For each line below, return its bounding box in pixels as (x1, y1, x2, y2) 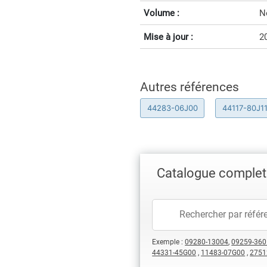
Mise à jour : (144, 31, 194, 42)
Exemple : (152, 238, 185, 246)
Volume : (144, 7, 180, 18)
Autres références (140, 80, 240, 94)
